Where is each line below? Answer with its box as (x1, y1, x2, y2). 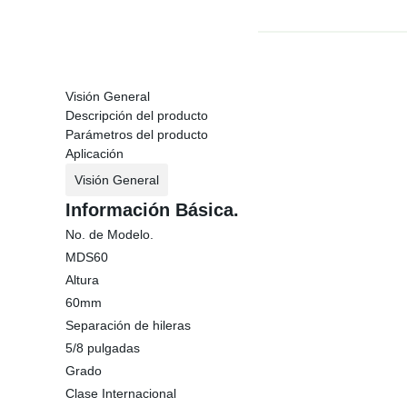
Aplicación (65, 146, 124, 161)
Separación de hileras (65, 318, 191, 333)
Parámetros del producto (65, 127, 208, 142)
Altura (65, 273, 99, 287)
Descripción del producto (65, 108, 208, 123)
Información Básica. (65, 200, 239, 220)
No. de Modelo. (65, 227, 154, 242)
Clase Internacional (65, 386, 176, 401)
